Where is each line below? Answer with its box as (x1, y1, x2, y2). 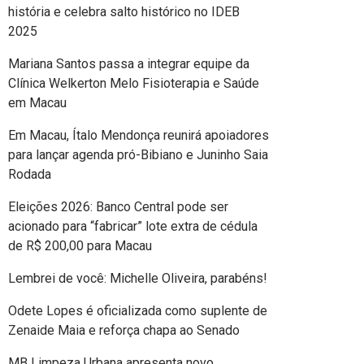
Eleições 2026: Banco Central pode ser (8, 199, 228, 215)
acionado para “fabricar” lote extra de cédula (8, 219, 258, 235)
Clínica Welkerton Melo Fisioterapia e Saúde (8, 76, 259, 92)
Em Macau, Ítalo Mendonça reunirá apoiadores (8, 128, 269, 144)
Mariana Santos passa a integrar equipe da (8, 56, 249, 72)
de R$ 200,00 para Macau (8, 238, 152, 254)
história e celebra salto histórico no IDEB (8, 4, 240, 20)
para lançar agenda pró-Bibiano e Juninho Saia (8, 147, 268, 163)
